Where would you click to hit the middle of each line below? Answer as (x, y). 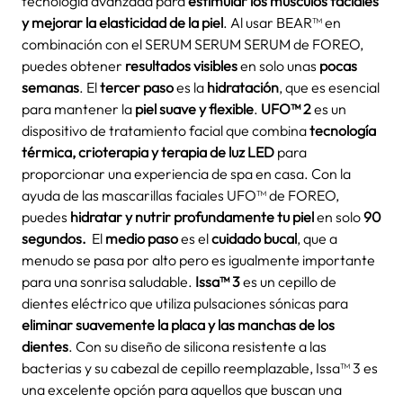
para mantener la (78, 109)
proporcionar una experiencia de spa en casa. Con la (186, 174)
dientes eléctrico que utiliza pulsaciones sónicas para (185, 303)
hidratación (243, 87)
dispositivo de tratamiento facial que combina (166, 130)
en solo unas (278, 66)
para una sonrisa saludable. (107, 282)
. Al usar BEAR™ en (282, 22)
